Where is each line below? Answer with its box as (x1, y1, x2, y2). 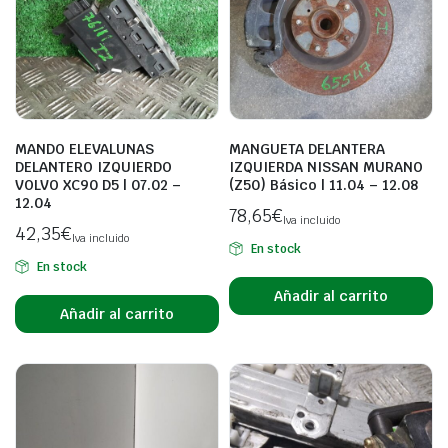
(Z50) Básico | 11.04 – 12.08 (229, 176, 418, 194)
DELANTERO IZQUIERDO (15, 158, 172, 176)
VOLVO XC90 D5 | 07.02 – (15, 176, 181, 194)
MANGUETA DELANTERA (229, 140, 385, 158)
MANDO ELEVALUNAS (15, 140, 154, 158)
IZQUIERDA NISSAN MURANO (229, 158, 423, 176)
